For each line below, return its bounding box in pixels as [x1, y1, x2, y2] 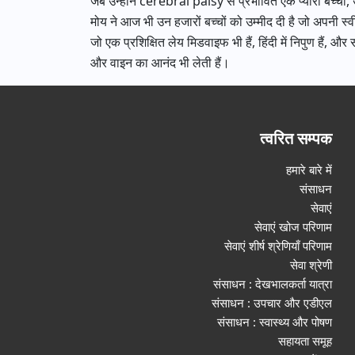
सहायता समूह [278, 333, 333, 349]
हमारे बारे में [286, 162, 333, 177]
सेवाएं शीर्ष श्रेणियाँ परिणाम [224, 238, 333, 254]
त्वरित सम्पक [260, 128, 333, 149]
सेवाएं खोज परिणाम [254, 219, 333, 235]
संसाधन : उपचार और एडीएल [212, 295, 333, 311]
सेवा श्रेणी [290, 257, 333, 273]
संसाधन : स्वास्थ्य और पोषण [217, 314, 333, 330]
